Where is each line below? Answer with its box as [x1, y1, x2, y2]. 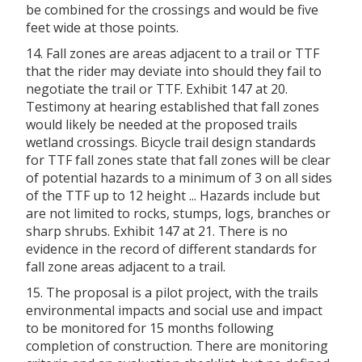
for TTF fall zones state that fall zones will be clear [26, 150, 330, 169]
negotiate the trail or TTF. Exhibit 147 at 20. [26, 79, 288, 98]
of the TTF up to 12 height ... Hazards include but [26, 186, 320, 204]
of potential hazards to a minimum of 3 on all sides [26, 168, 332, 187]
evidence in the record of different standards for [26, 239, 317, 258]
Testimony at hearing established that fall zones [26, 97, 319, 116]
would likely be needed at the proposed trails [26, 115, 297, 133]
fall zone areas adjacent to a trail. [26, 257, 225, 276]
